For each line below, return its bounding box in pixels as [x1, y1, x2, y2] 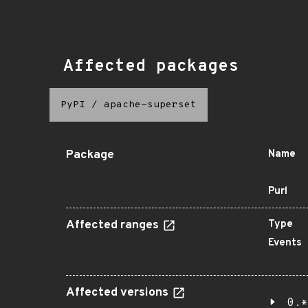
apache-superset [104, 99, 197, 111]
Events [268, 236, 302, 250]
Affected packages [63, 56, 239, 77]
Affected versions [66, 285, 171, 300]
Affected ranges [66, 218, 162, 233]
